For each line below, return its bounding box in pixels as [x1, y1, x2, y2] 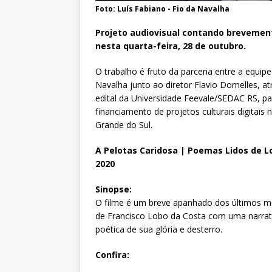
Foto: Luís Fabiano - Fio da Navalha [95, 3, 229, 14]
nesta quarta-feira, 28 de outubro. [95, 39, 246, 52]
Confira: [95, 248, 129, 260]
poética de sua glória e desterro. [95, 223, 222, 235]
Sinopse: [95, 183, 132, 195]
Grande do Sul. [95, 118, 152, 131]
